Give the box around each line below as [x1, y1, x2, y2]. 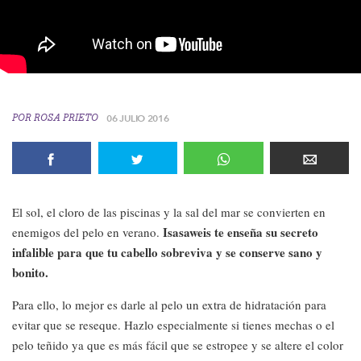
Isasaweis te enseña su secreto [163, 223, 318, 241]
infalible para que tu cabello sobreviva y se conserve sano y [12, 243, 322, 261]
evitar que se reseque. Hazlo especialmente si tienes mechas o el [12, 317, 334, 333]
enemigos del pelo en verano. [12, 224, 163, 240]
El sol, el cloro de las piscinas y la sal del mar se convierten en [12, 204, 326, 220]
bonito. [12, 263, 48, 281]
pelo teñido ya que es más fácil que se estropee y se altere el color [12, 337, 343, 353]
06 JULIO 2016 [106, 111, 169, 124]
